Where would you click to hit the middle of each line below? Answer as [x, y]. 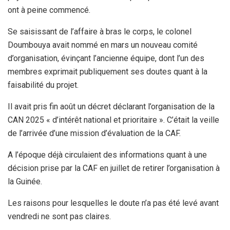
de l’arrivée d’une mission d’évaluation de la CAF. [94, 133]
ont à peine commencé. [49, 10]
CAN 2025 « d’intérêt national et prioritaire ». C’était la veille [113, 120]
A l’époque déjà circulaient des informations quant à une [107, 155]
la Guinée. [25, 181]
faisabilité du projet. [43, 85]
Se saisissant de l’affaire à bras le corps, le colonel [100, 31]
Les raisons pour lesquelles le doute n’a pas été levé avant [113, 203]
